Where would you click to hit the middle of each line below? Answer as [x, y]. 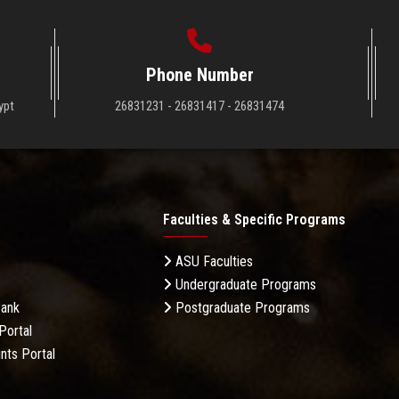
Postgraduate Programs [241, 308]
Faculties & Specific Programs [254, 220]
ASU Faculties [212, 262]
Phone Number [199, 75]
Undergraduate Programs [244, 285]
